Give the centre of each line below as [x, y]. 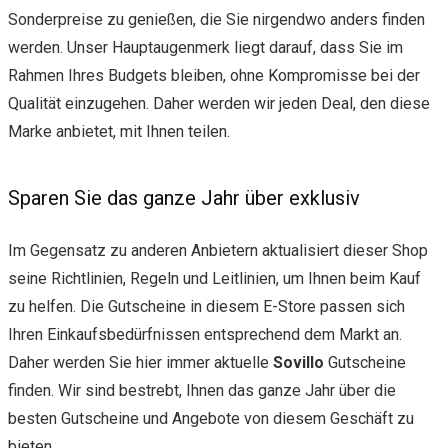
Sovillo [300, 362]
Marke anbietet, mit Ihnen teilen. [119, 131]
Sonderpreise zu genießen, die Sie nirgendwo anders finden [216, 19]
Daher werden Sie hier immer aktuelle [140, 362]
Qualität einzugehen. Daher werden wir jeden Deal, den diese [219, 103]
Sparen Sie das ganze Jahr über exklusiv [184, 197]
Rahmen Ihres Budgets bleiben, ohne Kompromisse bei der [214, 75]
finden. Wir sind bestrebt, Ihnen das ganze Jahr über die [202, 390]
